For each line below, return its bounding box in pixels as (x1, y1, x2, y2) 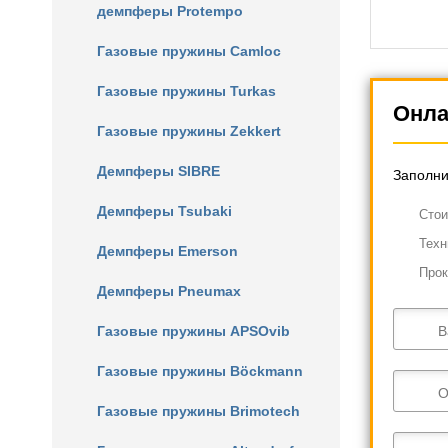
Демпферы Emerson (97, 243, 238, 259)
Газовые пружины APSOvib (97, 323, 290, 339)
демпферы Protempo (97, 3, 243, 19)
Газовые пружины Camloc (97, 43, 281, 59)
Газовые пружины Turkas (97, 83, 276, 99)
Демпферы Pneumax (97, 283, 241, 299)
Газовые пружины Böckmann (97, 363, 303, 379)
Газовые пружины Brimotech (97, 403, 300, 419)
